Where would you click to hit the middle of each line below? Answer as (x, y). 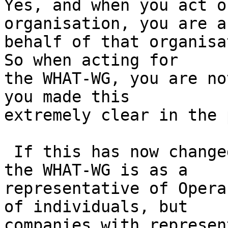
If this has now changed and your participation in (9, 152)
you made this (67, 97)
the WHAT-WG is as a (96, 170)
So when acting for (91, 60)
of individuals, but (96, 207)
